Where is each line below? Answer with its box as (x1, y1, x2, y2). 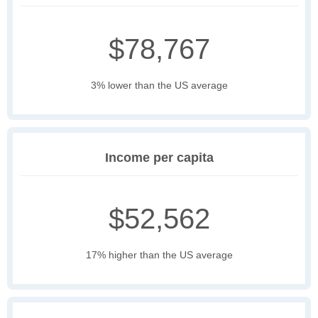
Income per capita (104, 150, 214, 165)
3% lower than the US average (90, 79, 228, 92)
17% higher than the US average (85, 249, 233, 261)
